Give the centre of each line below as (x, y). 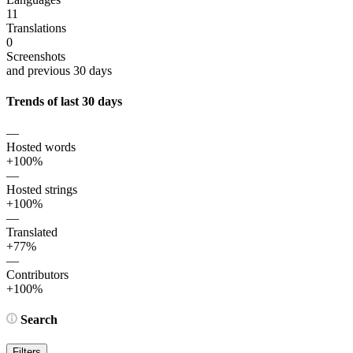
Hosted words (41, 147)
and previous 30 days (59, 71)
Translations (36, 28)
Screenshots (36, 57)
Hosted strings (42, 189)
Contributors (37, 274)
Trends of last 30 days (64, 102)
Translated (32, 232)
